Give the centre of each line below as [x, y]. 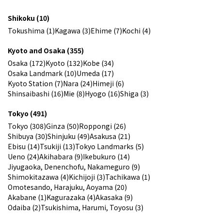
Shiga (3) [134, 93]
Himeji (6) [108, 83]
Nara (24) [78, 83]
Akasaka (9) [114, 197]
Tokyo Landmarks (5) [109, 146]
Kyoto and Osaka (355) [46, 50]
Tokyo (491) [27, 113]
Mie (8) [74, 93]
